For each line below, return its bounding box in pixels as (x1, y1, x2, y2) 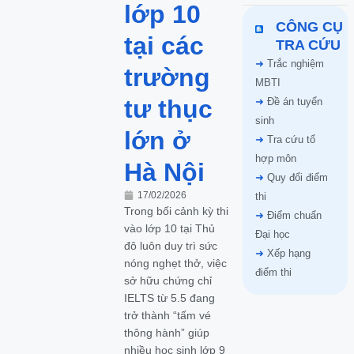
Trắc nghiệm (266, 58, 324, 70)
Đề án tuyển (266, 96, 322, 108)
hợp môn (254, 153, 296, 165)
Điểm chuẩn (266, 209, 322, 222)
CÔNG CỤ (275, 19, 343, 36)
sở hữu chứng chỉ (124, 274, 213, 287)
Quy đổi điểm (266, 171, 328, 184)
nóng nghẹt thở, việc (124, 257, 228, 269)
